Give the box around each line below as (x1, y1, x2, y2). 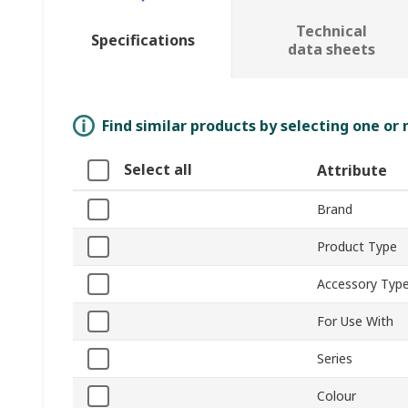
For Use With (317, 312, 393, 331)
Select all (124, 159, 192, 180)
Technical (295, 21, 367, 42)
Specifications (90, 30, 195, 51)
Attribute (317, 160, 387, 181)
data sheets (287, 39, 375, 60)
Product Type (317, 238, 397, 256)
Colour (317, 387, 356, 405)
